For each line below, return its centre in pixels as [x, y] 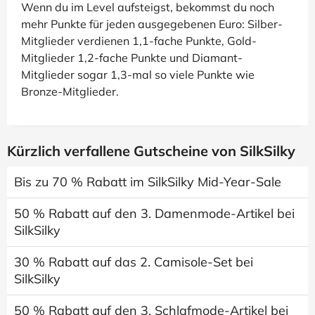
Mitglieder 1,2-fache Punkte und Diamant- [132, 57]
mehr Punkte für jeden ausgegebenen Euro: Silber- [152, 24]
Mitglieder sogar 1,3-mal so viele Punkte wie [138, 74]
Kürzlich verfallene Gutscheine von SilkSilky [151, 150]
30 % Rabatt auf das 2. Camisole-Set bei [134, 262]
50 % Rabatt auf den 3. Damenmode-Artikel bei [154, 213]
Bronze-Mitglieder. [70, 91]
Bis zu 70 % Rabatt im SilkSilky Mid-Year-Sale [148, 181]
